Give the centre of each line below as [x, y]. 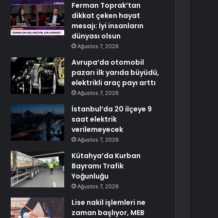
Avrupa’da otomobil [108, 62]
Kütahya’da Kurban [106, 156]
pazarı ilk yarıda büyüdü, [116, 73]
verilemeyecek [98, 129]
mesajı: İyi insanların [108, 26]
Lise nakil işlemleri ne [109, 202]
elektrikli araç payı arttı [114, 83]
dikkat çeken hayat [106, 16]
